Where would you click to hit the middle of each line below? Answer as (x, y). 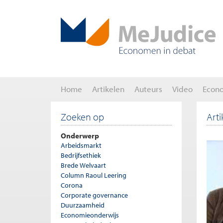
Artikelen (108, 89)
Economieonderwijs (90, 215)
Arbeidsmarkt (81, 145)
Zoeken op (82, 117)
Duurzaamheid (83, 205)
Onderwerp (80, 135)
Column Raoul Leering (94, 175)
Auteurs (148, 89)
